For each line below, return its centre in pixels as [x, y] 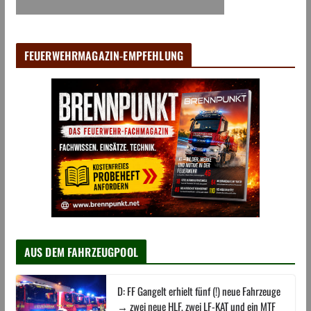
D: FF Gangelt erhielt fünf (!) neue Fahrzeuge [199, 291]
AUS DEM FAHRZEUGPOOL [81, 252]
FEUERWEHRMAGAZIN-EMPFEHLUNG [104, 56]
